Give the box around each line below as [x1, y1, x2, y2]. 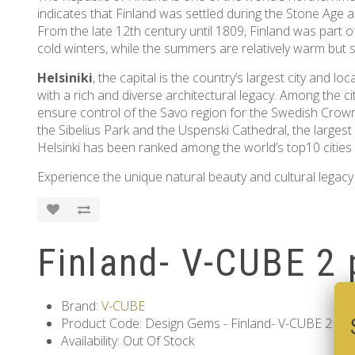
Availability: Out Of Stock [61, 332, 194, 350]
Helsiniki [37, 69, 93, 87]
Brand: [61, 297, 101, 315]
